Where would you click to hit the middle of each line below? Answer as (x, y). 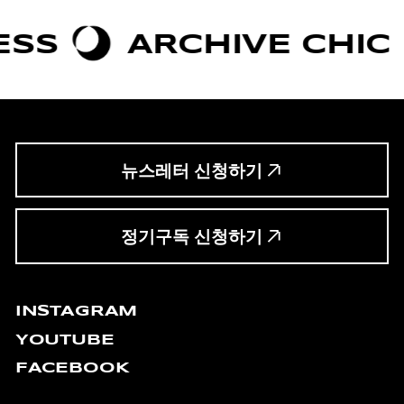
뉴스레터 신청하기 (191, 170)
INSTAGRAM (76, 311)
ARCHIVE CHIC (201, 43)
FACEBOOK (72, 368)
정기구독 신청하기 (191, 237)
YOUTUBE (64, 339)
